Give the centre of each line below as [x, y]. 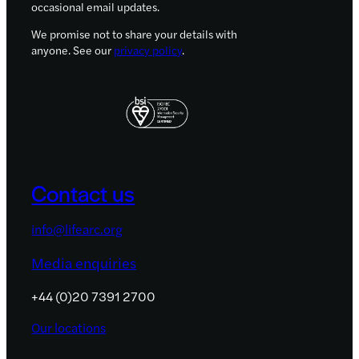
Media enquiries [84, 263]
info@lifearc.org [77, 229]
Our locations [69, 328]
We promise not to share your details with [135, 33]
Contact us [83, 193]
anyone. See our [73, 49]
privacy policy [148, 49]
